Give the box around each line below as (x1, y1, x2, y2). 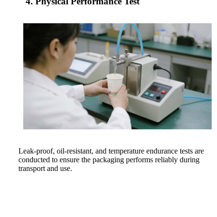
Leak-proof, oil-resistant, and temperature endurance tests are (18, 147, 204, 155)
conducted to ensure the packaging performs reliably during (18, 155, 200, 164)
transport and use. (18, 164, 72, 172)
